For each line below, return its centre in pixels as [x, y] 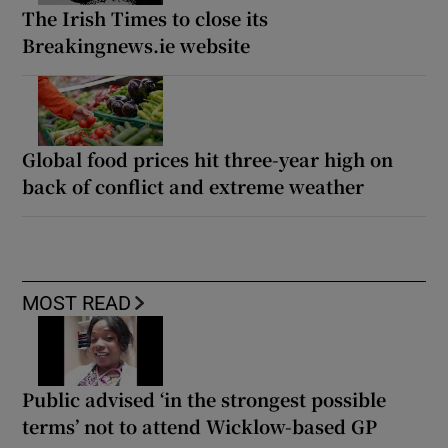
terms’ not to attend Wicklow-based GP [200, 426]
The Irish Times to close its [145, 18]
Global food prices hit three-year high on [208, 159]
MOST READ [77, 303]
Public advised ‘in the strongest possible [204, 399]
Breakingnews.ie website [136, 45]
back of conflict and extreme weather [193, 186]
